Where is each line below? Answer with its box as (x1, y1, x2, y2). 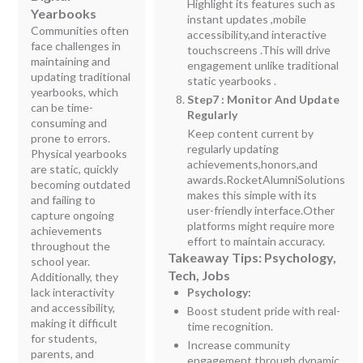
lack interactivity (31, 284, 115, 299)
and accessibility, (31, 300, 116, 314)
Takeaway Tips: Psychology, (168, 249, 337, 265)
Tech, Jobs (168, 267, 231, 283)
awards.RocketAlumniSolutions (187, 172, 346, 186)
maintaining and (31, 53, 111, 68)
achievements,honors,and (187, 156, 318, 171)
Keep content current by (187, 126, 314, 140)
